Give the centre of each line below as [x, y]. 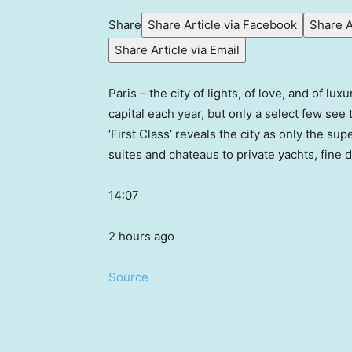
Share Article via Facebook [222, 24]
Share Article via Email [177, 49]
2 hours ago [141, 236]
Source [128, 277]
